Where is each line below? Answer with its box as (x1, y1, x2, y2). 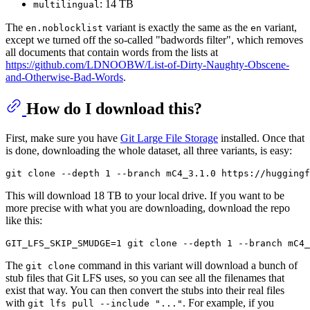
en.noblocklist (26, 22, 103, 33)
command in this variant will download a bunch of (75, 259, 298, 271)
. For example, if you (183, 296, 274, 309)
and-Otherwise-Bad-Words (6, 71, 123, 83)
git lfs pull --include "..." (28, 298, 183, 309)
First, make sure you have (6, 131, 120, 144)
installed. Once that (218, 131, 304, 144)
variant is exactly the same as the (103, 21, 250, 33)
